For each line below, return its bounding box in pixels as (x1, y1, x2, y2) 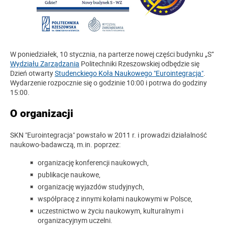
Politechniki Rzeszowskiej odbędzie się (79, 58, 199, 68)
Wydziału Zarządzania (10, 58, 79, 68)
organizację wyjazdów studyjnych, (38, 181, 144, 191)
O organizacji (10, 107, 73, 120)
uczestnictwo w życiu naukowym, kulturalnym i (38, 205, 183, 215)
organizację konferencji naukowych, (38, 157, 149, 167)
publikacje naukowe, (38, 169, 100, 179)
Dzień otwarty (10, 68, 55, 78)
